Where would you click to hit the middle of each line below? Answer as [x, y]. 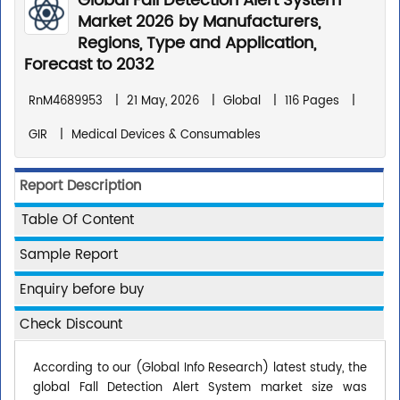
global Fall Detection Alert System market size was [200, 388]
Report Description [80, 187]
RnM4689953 [66, 102]
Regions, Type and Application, [197, 44]
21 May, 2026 [163, 102]
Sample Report [69, 255]
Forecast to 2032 [89, 65]
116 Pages [312, 102]
